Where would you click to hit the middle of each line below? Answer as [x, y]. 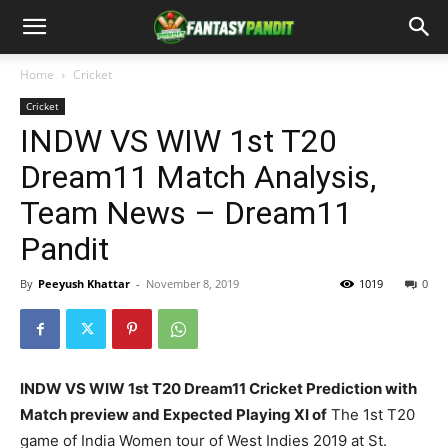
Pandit [64, 249]
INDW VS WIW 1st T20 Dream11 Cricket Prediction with [218, 388]
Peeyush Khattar [84, 283]
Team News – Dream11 [186, 213]
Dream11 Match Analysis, [198, 177]
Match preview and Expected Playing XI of [173, 414]
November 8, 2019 [192, 283]
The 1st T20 [371, 414]
